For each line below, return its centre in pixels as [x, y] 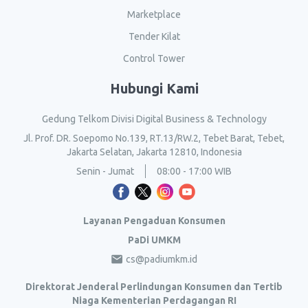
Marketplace [154, 14]
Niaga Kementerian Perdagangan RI [154, 300]
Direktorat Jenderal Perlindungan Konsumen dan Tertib [154, 287]
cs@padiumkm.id [162, 259]
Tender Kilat [154, 36]
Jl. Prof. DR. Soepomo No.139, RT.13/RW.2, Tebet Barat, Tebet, [154, 138]
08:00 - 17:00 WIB [194, 171]
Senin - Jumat [105, 171]
